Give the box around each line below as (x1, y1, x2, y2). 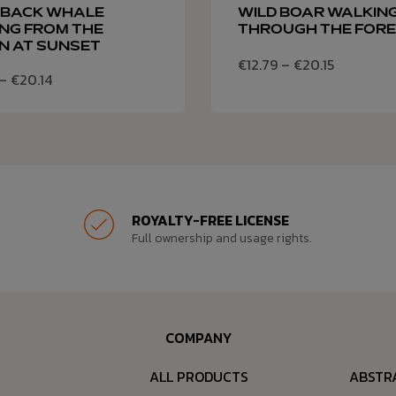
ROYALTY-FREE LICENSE (131, 209, 289, 232)
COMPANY (165, 327, 232, 349)
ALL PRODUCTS (148, 366, 248, 388)
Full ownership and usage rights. (131, 229, 312, 248)
